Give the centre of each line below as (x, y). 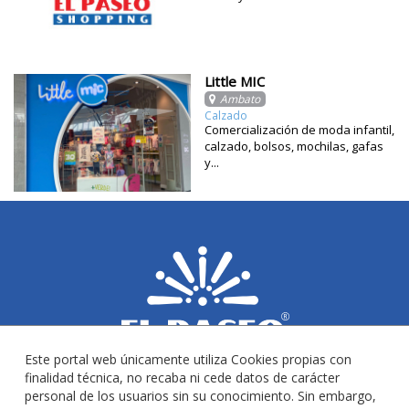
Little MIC (235, 82)
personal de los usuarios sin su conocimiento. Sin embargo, (200, 396)
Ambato (240, 100)
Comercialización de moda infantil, (299, 130)
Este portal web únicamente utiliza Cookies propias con (188, 359)
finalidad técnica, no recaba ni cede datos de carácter (182, 378)
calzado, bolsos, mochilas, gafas (294, 147)
